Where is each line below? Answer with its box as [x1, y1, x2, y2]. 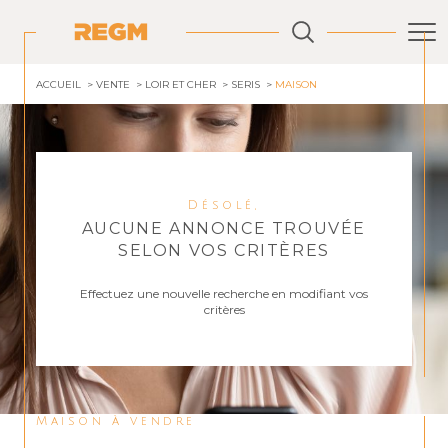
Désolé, [202, 199, 260, 212]
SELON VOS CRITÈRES [118, 241, 330, 260]
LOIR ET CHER [144, 78, 216, 91]
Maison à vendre [50, 415, 197, 428]
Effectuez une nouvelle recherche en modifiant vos [80, 286, 368, 301]
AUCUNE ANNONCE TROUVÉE [81, 219, 367, 238]
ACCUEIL [36, 78, 81, 91]
